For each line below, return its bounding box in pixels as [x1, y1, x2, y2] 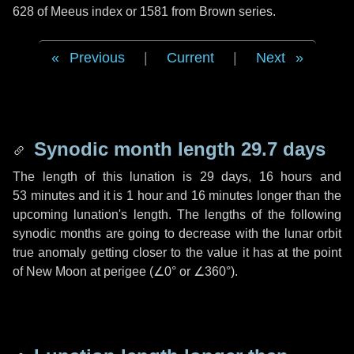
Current [166, 50, 214, 66]
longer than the [253, 189, 342, 202]
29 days [199, 170, 249, 183]
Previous [69, 50, 125, 66]
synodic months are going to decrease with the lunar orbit [13, 227, 341, 240]
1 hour [126, 189, 163, 202]
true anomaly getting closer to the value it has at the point [13, 246, 341, 259]
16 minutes [190, 189, 254, 202]
